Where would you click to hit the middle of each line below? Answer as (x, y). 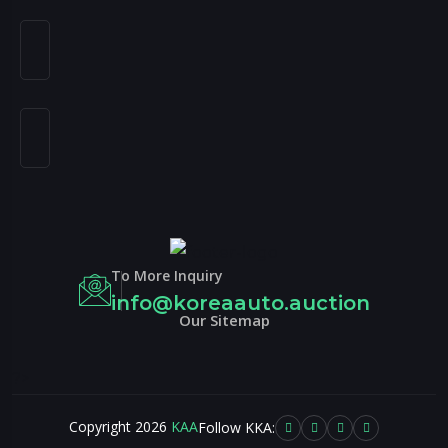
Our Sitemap (224, 320)
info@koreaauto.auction (240, 303)
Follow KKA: (236, 427)
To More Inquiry (166, 276)
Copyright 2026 (120, 427)
